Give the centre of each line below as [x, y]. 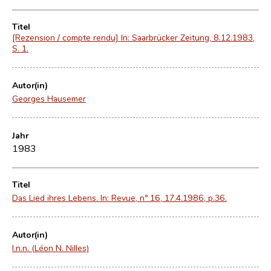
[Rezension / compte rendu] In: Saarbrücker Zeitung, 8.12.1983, [133, 37]
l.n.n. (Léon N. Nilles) [51, 248]
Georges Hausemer [49, 98]
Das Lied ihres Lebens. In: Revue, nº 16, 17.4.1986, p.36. [119, 198]
